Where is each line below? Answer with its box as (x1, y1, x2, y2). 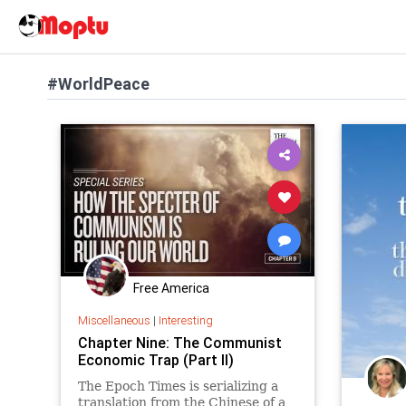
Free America (133, 280, 209, 296)
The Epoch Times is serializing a (77, 378, 278, 393)
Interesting (158, 312, 213, 328)
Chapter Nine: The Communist (77, 333, 282, 352)
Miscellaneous (77, 312, 150, 328)
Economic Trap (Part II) (77, 350, 234, 369)
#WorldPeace (47, 73, 150, 94)
